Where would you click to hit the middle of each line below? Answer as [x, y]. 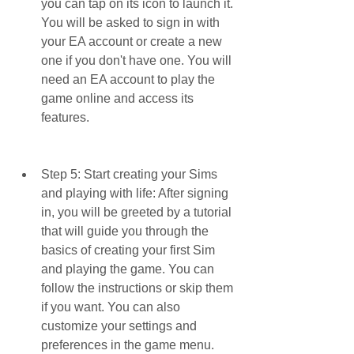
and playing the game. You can [128, 269]
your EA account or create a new [132, 41]
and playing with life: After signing [135, 193]
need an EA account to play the [128, 79]
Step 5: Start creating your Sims [129, 174]
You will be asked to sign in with [130, 23]
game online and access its [117, 98]
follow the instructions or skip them [137, 288]
